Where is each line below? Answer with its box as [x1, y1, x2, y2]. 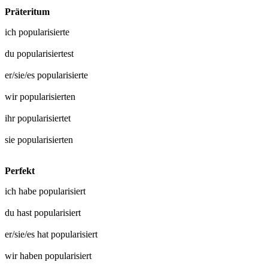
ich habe [5, 186, 39, 197]
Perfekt [5, 166, 35, 176]
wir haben [5, 251, 45, 261]
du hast [5, 208, 34, 218]
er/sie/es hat [5, 229, 51, 240]
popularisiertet [17, 113, 71, 124]
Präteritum [5, 7, 50, 17]
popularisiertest [17, 48, 74, 59]
